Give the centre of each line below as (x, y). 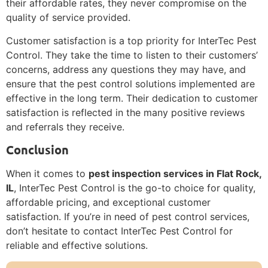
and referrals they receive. (65, 127)
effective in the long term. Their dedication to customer (132, 98)
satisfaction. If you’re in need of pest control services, (128, 217)
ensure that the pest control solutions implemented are (130, 83)
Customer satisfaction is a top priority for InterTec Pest (131, 40)
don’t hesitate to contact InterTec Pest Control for (119, 231)
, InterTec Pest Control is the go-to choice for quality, (135, 188)
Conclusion (37, 150)
